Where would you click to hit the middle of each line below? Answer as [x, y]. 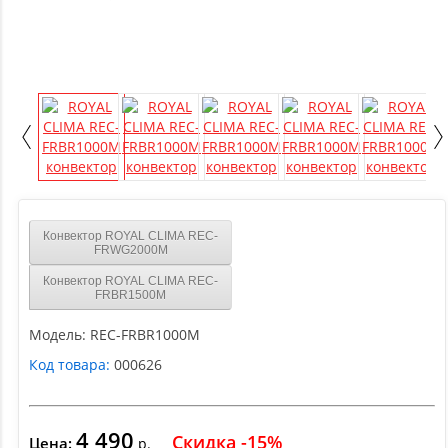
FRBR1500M [130, 294]
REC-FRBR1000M [145, 335]
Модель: [57, 335]
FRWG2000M [130, 249]
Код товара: [69, 365]
